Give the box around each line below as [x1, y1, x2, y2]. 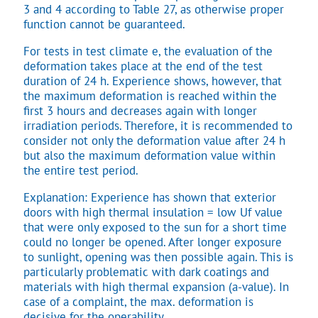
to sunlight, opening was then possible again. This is [23, 248, 293, 265]
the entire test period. [23, 162, 138, 178]
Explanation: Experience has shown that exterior [23, 189, 276, 205]
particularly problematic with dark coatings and [23, 263, 269, 280]
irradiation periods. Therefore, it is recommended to [23, 117, 292, 133]
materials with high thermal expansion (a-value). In [23, 278, 289, 295]
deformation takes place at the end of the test [23, 57, 263, 74]
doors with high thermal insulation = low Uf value [23, 204, 283, 220]
